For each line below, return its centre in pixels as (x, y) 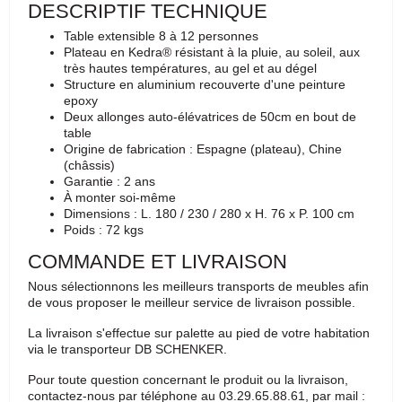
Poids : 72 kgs (104, 229)
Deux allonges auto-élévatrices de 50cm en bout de (210, 116)
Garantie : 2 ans (109, 181)
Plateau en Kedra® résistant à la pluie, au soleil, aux (212, 52)
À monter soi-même (120, 197)
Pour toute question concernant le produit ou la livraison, (188, 379)
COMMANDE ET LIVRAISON (157, 261)
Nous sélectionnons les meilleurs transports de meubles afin (198, 286)
